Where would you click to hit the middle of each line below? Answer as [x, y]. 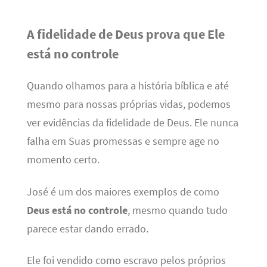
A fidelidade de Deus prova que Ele [125, 34]
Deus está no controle [77, 210]
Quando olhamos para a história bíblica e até [128, 86]
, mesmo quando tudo [177, 210]
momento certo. [63, 160]
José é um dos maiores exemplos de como [123, 192]
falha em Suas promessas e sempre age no [123, 142]
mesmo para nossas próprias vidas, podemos [128, 105]
